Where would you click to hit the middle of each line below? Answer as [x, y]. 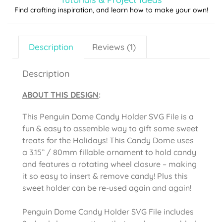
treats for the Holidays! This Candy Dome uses [108, 140]
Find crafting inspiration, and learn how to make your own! [111, 10]
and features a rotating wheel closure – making [110, 164]
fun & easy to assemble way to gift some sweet [110, 129]
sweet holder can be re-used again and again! [107, 188]
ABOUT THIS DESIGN [60, 95]
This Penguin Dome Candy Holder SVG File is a [108, 117]
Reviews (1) [114, 47]
